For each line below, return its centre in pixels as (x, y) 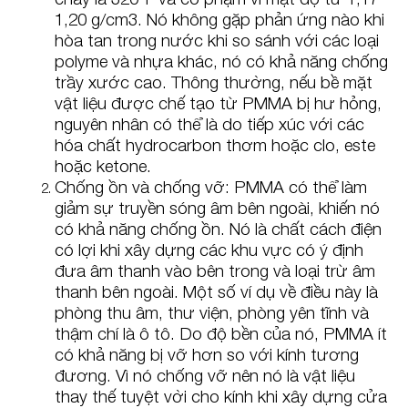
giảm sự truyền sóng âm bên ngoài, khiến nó (217, 207)
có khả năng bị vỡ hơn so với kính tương (207, 354)
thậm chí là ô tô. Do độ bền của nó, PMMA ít (221, 333)
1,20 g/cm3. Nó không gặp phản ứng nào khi (219, 19)
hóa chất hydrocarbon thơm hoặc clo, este (215, 144)
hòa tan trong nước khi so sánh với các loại (217, 40)
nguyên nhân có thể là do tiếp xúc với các (209, 123)
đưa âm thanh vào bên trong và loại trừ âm (215, 270)
